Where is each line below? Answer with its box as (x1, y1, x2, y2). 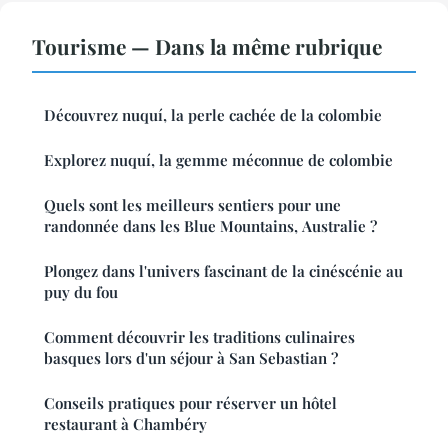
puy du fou (44, 282, 118, 303)
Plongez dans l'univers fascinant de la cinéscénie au (44, 261, 403, 282)
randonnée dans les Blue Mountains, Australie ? (44, 216, 377, 237)
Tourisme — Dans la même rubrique (32, 32, 382, 61)
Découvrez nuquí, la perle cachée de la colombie (44, 105, 382, 126)
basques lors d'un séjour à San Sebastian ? (44, 348, 338, 369)
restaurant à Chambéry (44, 414, 207, 435)
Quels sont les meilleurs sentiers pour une (44, 195, 341, 216)
